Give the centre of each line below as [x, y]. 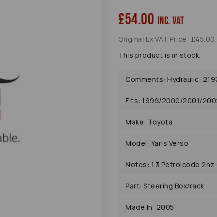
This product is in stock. [160, 55]
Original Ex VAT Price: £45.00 [167, 39]
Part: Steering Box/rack [165, 186]
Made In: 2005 [150, 207]
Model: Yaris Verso [157, 143]
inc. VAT [171, 21]
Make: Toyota [149, 122]
